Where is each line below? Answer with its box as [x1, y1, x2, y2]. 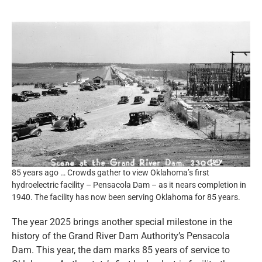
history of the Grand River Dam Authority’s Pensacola [12, 230, 230, 242]
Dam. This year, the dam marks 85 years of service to [12, 244, 230, 256]
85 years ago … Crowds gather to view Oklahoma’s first [12, 167, 209, 177]
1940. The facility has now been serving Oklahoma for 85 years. [12, 192, 240, 202]
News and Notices [13, 47, 98, 60]
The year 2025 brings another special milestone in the [12, 216, 232, 227]
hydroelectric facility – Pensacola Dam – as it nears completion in [12, 180, 246, 189]
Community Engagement [13, 80, 130, 93]
